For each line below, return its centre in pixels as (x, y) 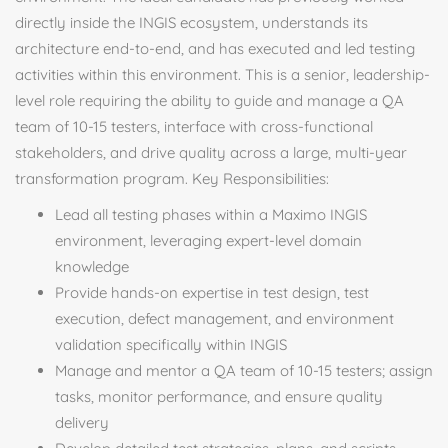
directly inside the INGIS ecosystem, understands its (191, 22)
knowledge (92, 266)
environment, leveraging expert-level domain (208, 240)
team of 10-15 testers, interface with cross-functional (194, 126)
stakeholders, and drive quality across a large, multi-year (211, 152)
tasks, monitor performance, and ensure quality (219, 396)
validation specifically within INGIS (171, 344)
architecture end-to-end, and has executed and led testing (215, 48)
